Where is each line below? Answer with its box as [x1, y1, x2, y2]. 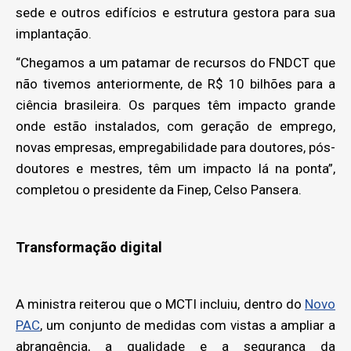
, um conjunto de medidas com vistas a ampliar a [40, 317, 335, 333]
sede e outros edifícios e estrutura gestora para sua [16, 4, 335, 20]
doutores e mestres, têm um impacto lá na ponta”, [16, 160, 335, 176]
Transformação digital [16, 238, 162, 255]
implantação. [16, 25, 92, 42]
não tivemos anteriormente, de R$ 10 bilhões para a [16, 75, 335, 92]
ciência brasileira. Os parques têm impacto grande [16, 96, 335, 113]
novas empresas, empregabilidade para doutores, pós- [16, 139, 335, 155]
